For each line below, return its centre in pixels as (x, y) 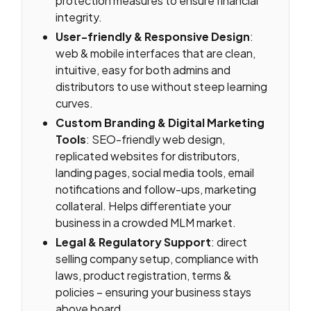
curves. (75, 103)
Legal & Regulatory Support (134, 242)
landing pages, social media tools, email (155, 173)
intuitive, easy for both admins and (143, 70)
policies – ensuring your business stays (154, 292)
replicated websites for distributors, (148, 156)
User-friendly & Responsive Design (153, 37)
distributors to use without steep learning (162, 87)
